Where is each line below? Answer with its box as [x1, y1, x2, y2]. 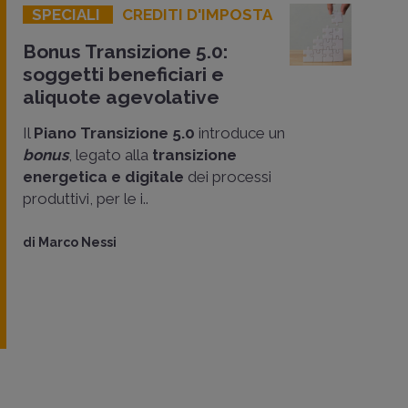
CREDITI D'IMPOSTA [122, 5, 272, 24]
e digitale [111, 167, 184, 186]
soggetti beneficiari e [23, 62, 224, 86]
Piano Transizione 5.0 [34, 123, 195, 142]
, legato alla [68, 145, 152, 164]
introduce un [195, 123, 285, 142]
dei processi [184, 167, 271, 186]
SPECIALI [32, 5, 104, 24]
